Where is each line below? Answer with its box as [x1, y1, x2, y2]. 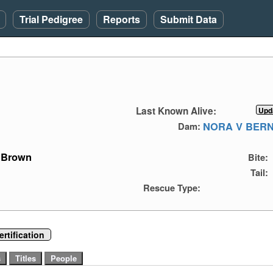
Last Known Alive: [136, 104, 216, 118]
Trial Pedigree [19, 12, 83, 26]
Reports [103, 12, 140, 26]
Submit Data [160, 12, 217, 26]
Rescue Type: [143, 180, 200, 194]
